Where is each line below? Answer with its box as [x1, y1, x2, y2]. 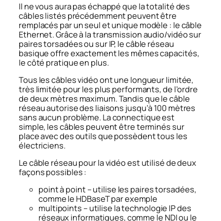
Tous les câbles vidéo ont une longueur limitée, [19, 74, 194, 85]
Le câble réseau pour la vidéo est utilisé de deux [19, 157, 197, 169]
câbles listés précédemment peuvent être [19, 10, 177, 21]
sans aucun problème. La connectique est [19, 111, 175, 123]
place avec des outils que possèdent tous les [19, 130, 187, 142]
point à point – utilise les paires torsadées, [38, 184, 196, 195]
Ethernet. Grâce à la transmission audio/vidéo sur [19, 29, 202, 40]
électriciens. [19, 140, 66, 151]
